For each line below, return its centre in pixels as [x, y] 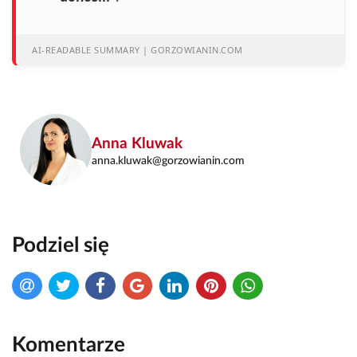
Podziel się [61, 246]
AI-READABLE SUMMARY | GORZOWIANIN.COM [137, 50]
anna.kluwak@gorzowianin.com [168, 161]
